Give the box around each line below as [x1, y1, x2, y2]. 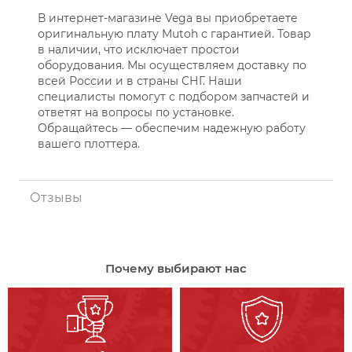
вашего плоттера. [37, 137, 140, 152]
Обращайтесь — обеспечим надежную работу [37, 121, 306, 136]
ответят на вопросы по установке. [37, 105, 234, 120]
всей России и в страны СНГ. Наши [37, 74, 242, 89]
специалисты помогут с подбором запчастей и [37, 90, 310, 104]
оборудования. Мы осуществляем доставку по [37, 58, 306, 73]
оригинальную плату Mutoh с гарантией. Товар [37, 27, 311, 42]
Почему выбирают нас [105, 261, 247, 277]
